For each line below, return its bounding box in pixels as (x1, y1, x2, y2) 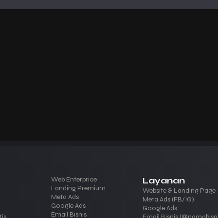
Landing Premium (51, 183, 106, 192)
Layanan (143, 175, 185, 186)
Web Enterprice (51, 175, 97, 183)
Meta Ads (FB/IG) (143, 195, 195, 203)
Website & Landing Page (143, 186, 216, 195)
